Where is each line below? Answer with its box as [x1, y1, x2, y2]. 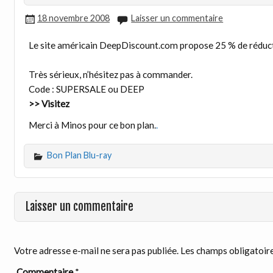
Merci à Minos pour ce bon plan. [28, 119, 156, 131]
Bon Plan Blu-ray [46, 150, 112, 161]
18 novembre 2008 [37, 13, 110, 24]
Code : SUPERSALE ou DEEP [28, 83, 144, 94]
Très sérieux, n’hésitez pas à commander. [28, 68, 193, 80]
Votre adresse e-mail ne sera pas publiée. [13, 245, 179, 257]
